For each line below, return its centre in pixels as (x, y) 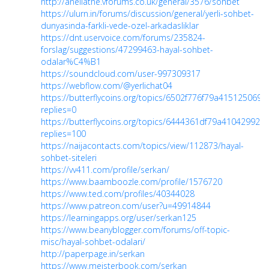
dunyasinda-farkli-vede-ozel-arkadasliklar (120, 26)
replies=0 (59, 110)
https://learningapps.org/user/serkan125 (119, 218)
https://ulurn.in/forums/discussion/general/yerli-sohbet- (147, 14)
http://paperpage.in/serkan (93, 254)
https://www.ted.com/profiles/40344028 (118, 194)
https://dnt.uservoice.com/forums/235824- (123, 38)
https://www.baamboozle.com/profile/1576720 (131, 182)
